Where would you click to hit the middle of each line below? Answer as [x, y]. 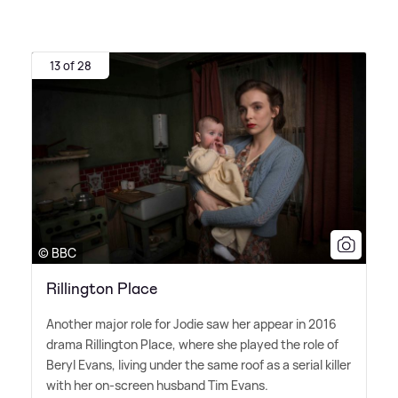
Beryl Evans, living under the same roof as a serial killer [199, 365]
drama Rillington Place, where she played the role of [192, 345]
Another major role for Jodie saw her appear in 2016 [191, 324]
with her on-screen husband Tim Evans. [157, 386]
